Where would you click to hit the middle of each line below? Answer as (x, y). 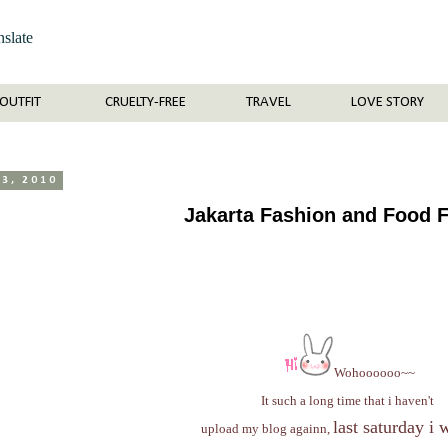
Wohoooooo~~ (374, 372)
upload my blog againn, (266, 428)
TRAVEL (268, 102)
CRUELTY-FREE (145, 102)
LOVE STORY (387, 102)
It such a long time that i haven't (349, 400)
